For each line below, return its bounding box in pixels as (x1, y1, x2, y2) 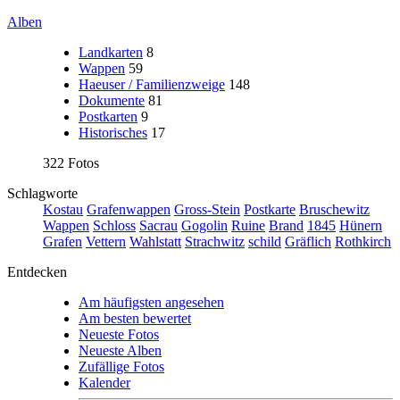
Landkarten (79, 45, 143, 60)
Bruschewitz (299, 202, 370, 217)
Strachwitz (185, 234, 245, 249)
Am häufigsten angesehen (79, 295, 224, 310)
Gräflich (285, 234, 331, 249)
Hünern (339, 218, 382, 233)
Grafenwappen (87, 202, 171, 217)
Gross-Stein (174, 202, 240, 217)
